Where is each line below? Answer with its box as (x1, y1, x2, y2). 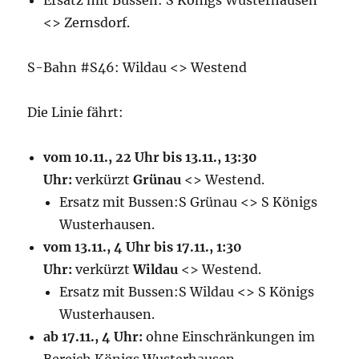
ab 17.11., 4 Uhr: (43, 329, 143, 345)
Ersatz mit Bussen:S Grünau (59, 194, 238, 210)
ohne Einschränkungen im (143, 329, 316, 345)
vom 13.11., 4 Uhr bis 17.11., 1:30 (43, 239, 243, 255)
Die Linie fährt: (27, 104, 124, 120)
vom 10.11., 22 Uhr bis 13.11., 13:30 (43, 149, 258, 165)
